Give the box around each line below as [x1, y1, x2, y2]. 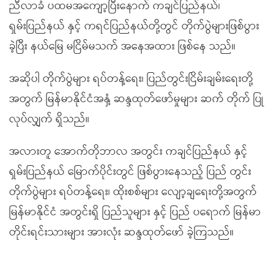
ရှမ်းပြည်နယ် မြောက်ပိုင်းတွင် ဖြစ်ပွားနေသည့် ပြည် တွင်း [9, 163, 251, 181]
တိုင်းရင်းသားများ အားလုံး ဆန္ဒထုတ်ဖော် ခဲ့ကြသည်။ [9, 223, 234, 242]
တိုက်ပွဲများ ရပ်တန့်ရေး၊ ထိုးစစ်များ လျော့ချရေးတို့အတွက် [9, 183, 257, 201]
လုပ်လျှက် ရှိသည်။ [9, 110, 89, 128]
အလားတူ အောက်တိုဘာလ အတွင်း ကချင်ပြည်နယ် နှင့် [9, 143, 248, 161]
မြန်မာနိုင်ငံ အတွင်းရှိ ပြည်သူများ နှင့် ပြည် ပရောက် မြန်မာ [9, 203, 261, 221]
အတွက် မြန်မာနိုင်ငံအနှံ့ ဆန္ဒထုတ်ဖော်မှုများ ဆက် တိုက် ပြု [9, 90, 264, 108]
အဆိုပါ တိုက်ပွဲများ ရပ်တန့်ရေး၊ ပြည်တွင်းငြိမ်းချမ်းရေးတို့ [9, 70, 253, 88]
